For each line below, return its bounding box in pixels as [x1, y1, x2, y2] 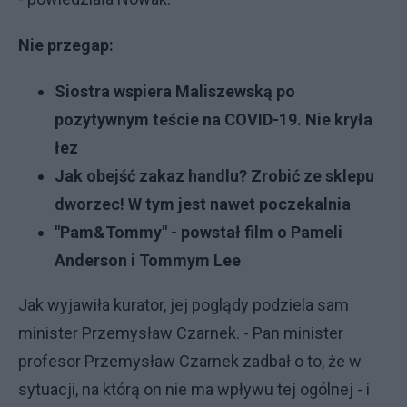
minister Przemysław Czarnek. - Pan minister [18, 323, 343, 342]
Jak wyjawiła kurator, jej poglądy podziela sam [18, 294, 349, 314]
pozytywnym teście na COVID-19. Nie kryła [55, 109, 372, 129]
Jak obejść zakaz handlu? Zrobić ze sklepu [55, 165, 374, 185]
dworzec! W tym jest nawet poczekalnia [55, 194, 351, 213]
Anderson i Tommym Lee [55, 250, 241, 270]
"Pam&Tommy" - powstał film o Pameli [55, 222, 342, 242]
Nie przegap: [18, 35, 117, 55]
